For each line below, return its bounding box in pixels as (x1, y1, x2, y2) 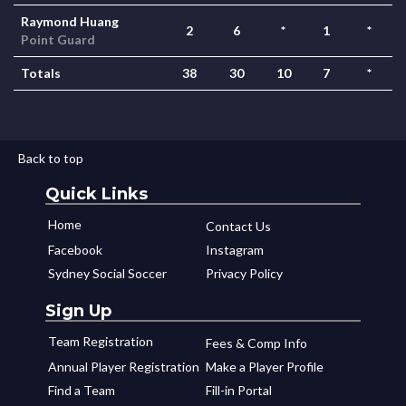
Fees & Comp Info (206, 335, 307, 351)
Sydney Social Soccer (48, 266, 167, 281)
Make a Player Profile (206, 359, 324, 374)
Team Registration (48, 333, 153, 349)
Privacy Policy (206, 266, 283, 281)
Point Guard (21, 32, 95, 47)
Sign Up (45, 301, 111, 321)
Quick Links (45, 184, 148, 204)
